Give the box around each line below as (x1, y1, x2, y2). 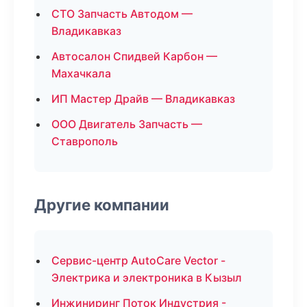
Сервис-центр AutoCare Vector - (51, 254, 225, 267)
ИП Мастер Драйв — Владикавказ (51, 92, 235, 106)
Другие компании (34, 195, 169, 214)
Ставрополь (51, 134, 118, 148)
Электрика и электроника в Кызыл (51, 271, 242, 284)
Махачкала (51, 66, 111, 80)
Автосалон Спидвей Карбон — (51, 49, 217, 63)
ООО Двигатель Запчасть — (51, 117, 202, 131)
